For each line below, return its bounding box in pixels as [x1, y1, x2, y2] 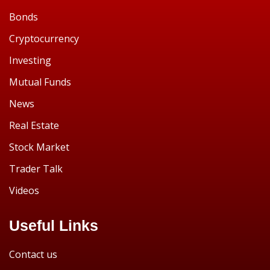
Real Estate [9, 119, 59, 132]
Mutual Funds [9, 75, 71, 89]
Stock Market [9, 140, 69, 154]
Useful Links [9, 217, 98, 234]
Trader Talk [9, 162, 63, 175]
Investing [9, 54, 51, 67]
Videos [9, 184, 39, 197]
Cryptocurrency [9, 32, 79, 45]
